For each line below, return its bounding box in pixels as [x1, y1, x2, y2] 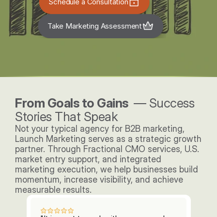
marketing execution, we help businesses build [15, 164, 199, 174]
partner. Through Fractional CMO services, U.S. [15, 144, 200, 154]
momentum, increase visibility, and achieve [15, 174, 184, 185]
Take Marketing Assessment [47, 21, 142, 31]
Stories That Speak [15, 109, 118, 124]
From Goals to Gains [15, 95, 134, 110]
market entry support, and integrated [15, 154, 162, 164]
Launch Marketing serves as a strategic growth [15, 134, 202, 144]
